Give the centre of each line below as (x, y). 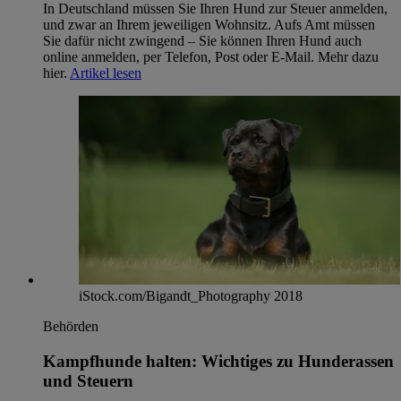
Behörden (71, 327)
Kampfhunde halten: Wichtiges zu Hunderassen (218, 361)
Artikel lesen (106, 73)
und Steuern (88, 380)
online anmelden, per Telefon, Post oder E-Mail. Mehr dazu (211, 56)
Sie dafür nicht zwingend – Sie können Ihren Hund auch (202, 40)
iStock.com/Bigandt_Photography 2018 (191, 296)
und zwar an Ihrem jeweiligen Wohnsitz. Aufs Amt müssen (209, 24)
